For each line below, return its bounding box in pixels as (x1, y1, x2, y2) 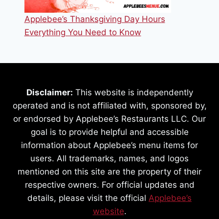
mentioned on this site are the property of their (18, 167, 201, 177)
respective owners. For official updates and (24, 180, 195, 190)
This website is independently (72, 88, 193, 98)
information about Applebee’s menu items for (21, 140, 198, 151)
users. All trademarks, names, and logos (30, 153, 189, 164)
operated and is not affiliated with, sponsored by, (12, 101, 207, 111)
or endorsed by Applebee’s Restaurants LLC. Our (13, 114, 206, 124)
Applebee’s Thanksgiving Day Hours (24, 14, 165, 24)
